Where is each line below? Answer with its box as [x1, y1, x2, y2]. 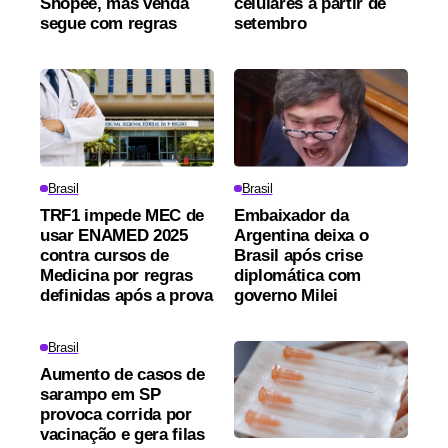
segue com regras [40, 13, 177, 33]
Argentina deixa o [234, 225, 369, 245]
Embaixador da [234, 205, 349, 225]
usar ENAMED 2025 [40, 225, 188, 245]
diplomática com [234, 265, 361, 285]
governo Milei [234, 285, 338, 305]
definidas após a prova [40, 285, 213, 305]
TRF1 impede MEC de [40, 205, 204, 225]
